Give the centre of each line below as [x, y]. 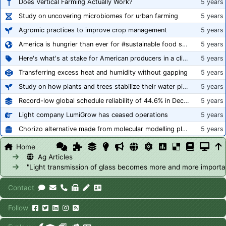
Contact [21, 188]
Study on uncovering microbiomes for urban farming [98, 16]
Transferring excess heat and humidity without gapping [103, 73]
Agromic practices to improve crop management [93, 30]
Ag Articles [55, 157]
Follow [18, 208]
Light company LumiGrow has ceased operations [93, 115]
